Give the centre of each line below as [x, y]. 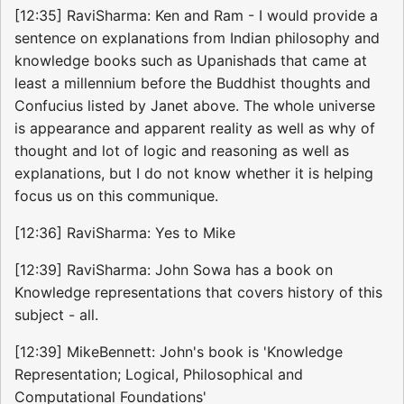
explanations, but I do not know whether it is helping [194, 174]
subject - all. [56, 315]
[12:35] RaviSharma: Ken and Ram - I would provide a [196, 16]
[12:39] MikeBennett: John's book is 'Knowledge [179, 352]
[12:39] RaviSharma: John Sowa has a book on [174, 270]
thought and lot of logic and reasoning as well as [182, 151]
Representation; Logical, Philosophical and [159, 375]
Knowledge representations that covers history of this [198, 293]
